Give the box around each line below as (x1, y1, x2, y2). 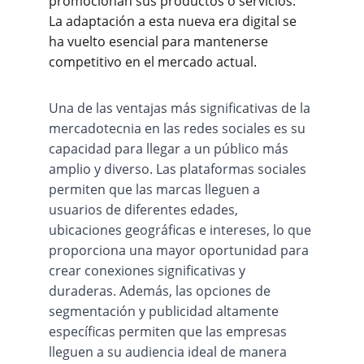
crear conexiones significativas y (49, 262, 249, 279)
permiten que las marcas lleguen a (49, 180, 263, 198)
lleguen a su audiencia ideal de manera (49, 343, 290, 361)
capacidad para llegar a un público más (49, 140, 292, 158)
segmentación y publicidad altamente (49, 302, 282, 320)
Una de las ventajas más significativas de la (49, 99, 314, 117)
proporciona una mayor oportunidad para (49, 241, 312, 259)
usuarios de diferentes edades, (49, 201, 241, 219)
